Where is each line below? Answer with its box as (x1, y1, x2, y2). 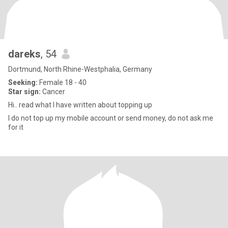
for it (8, 123, 23, 131)
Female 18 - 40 (38, 78, 87, 87)
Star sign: (8, 88, 41, 96)
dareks (8, 48, 41, 60)
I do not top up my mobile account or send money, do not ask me (8, 114, 213, 122)
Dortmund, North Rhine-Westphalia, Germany (8, 65, 152, 73)
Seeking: (8, 78, 38, 87)
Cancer (41, 88, 65, 96)
